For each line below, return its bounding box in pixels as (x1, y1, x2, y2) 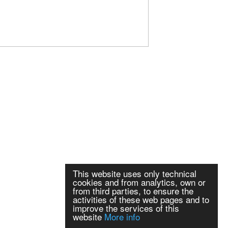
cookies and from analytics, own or (73, 176, 206, 188)
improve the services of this (73, 202, 179, 214)
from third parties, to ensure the (73, 184, 193, 197)
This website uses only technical (73, 167, 196, 180)
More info (104, 210, 140, 223)
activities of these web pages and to (73, 193, 209, 206)
